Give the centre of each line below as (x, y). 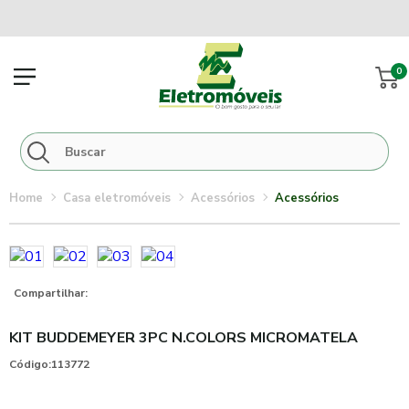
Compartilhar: (51, 293)
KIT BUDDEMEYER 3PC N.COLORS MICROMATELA (184, 338)
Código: (30, 364)
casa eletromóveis (121, 198)
